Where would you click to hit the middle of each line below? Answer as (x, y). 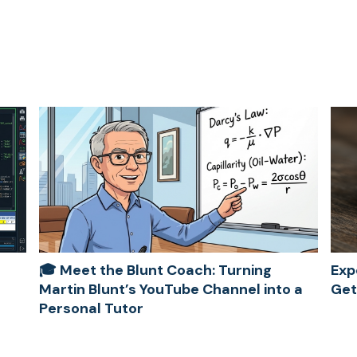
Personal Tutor (92, 309)
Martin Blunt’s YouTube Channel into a (171, 290)
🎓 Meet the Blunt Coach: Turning (156, 271)
